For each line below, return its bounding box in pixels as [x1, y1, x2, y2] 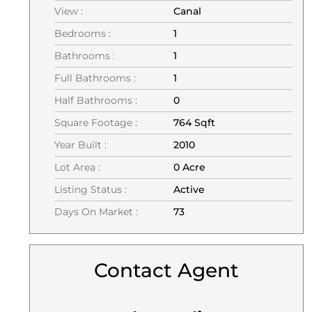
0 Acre [173, 161, 205, 173]
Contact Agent [94, 258, 239, 282]
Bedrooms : [54, 27, 111, 40]
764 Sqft [173, 116, 215, 129]
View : [54, 5, 83, 17]
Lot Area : [54, 161, 100, 173]
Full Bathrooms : [54, 72, 136, 84]
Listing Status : [54, 183, 127, 196]
